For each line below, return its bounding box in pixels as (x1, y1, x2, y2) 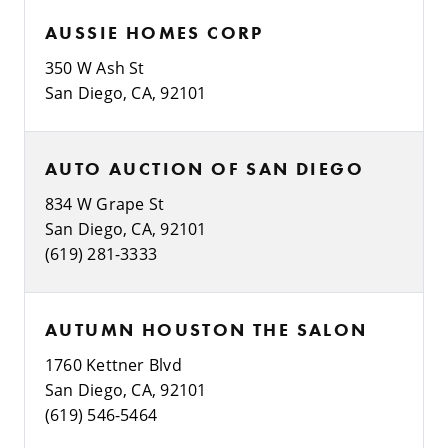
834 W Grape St (45, 192, 165, 214)
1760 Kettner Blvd (45, 353, 182, 375)
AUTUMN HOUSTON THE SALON (45, 317, 368, 341)
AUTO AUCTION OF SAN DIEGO (45, 156, 364, 180)
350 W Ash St (45, 56, 145, 78)
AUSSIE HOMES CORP (45, 20, 264, 44)
